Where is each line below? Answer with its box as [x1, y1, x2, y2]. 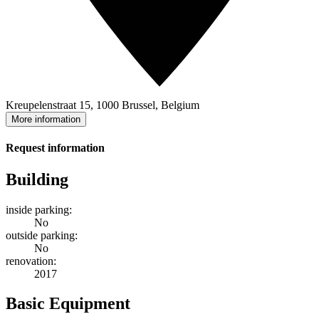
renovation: [6, 254, 56, 267]
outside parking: [6, 229, 78, 241]
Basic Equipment [6, 294, 130, 313]
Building [6, 169, 68, 189]
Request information [6, 142, 105, 155]
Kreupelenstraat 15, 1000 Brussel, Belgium [6, 99, 199, 112]
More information [11, 114, 80, 125]
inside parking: [6, 203, 72, 216]
